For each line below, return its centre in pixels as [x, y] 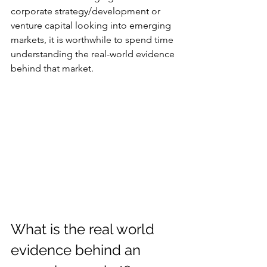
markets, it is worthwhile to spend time [93, 40]
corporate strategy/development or [87, 11]
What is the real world [84, 229]
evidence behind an [77, 250]
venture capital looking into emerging [92, 26]
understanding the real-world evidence [94, 54]
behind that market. [52, 69]
